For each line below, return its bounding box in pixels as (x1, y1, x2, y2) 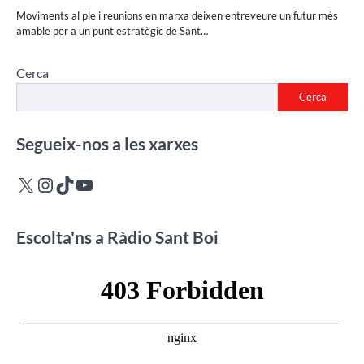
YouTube (74, 171, 147, 196)
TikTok (54, 171, 111, 196)
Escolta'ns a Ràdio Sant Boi (16, 226, 219, 247)
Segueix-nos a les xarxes (16, 132, 198, 154)
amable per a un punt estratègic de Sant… (16, 24, 208, 37)
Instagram (35, 171, 120, 196)
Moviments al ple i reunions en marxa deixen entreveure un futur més (16, 8, 338, 22)
